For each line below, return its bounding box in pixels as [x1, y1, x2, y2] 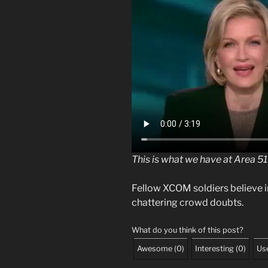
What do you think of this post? [132, 225, 243, 234]
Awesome [137, 243, 172, 253]
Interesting [195, 243, 234, 253]
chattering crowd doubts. [132, 196, 243, 208]
